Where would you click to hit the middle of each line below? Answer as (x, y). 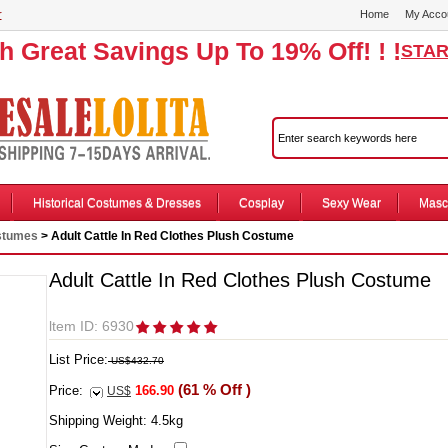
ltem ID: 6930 (91, 326)
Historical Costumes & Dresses (116, 203)
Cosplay (261, 203)
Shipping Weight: (100, 420)
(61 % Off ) (212, 389)
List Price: (78, 359)
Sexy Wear (351, 203)
